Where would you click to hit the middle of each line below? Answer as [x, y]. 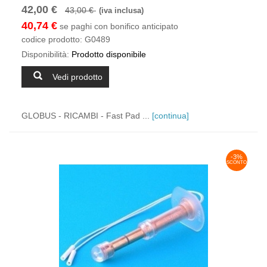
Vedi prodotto [77, 77]
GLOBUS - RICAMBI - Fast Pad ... [87, 116]
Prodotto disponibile [108, 54]
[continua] [170, 116]
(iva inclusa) [121, 11]
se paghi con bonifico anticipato [118, 26]
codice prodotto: [52, 39]
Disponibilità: [45, 54]
